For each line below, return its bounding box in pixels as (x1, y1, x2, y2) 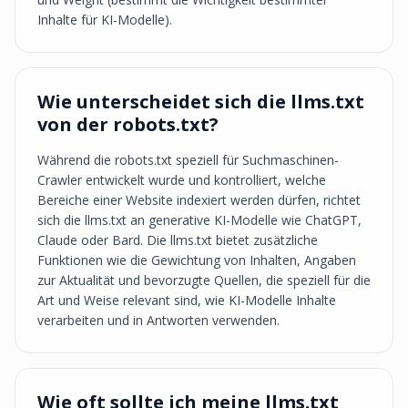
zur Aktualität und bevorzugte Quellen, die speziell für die (37, 271, 371, 289)
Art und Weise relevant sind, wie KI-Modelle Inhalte (37, 291, 336, 309)
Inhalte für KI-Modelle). (37, 11, 172, 28)
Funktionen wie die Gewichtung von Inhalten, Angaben (37, 251, 356, 269)
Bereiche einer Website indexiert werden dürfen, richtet (37, 191, 361, 209)
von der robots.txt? (37, 112, 219, 137)
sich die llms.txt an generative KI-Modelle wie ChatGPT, (37, 211, 362, 229)
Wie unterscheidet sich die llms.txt (37, 89, 364, 114)
